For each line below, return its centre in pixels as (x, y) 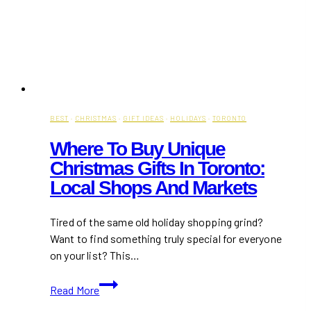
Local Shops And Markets (153, 188)
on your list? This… (95, 255)
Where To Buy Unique (137, 149)
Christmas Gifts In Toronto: (157, 169)
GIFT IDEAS (143, 118)
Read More (75, 290)
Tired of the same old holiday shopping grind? (157, 222)
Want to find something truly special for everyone (166, 239)
